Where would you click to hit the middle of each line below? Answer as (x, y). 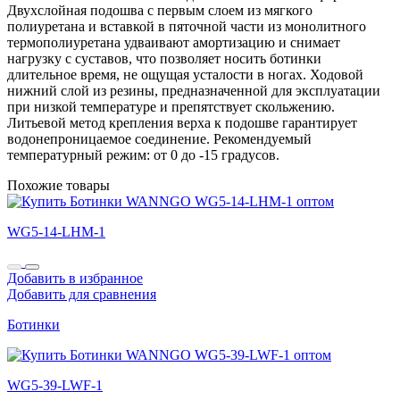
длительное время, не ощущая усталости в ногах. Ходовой (185, 74)
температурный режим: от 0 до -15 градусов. (143, 154)
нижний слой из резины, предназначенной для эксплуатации (194, 90)
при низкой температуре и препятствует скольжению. (171, 106)
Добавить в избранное (75, 278)
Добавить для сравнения (82, 294)
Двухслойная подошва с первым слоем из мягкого (160, 10)
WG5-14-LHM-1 (56, 231)
